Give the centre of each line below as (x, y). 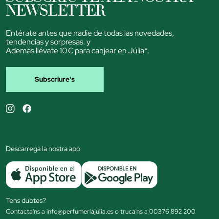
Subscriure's (55, 79)
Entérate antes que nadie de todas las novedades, (90, 33)
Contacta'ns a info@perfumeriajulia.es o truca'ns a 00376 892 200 (101, 211)
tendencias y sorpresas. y (48, 42)
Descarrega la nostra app (43, 149)
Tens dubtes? (26, 200)
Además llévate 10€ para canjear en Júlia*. (77, 50)
